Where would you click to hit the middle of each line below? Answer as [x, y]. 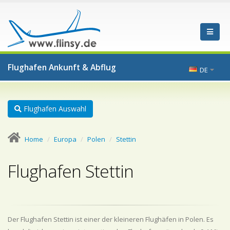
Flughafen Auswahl [54, 109]
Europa [65, 139]
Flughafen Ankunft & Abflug [62, 67]
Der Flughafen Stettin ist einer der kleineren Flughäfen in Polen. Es [111, 219]
